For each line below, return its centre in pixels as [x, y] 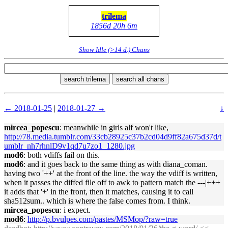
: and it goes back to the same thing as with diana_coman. [116, 164]
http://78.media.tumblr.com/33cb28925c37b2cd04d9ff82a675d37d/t [113, 137]
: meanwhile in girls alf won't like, [114, 127]
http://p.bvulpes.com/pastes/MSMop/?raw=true [103, 219]
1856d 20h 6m [114, 26]
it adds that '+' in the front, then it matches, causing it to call [99, 192]
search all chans [140, 79]
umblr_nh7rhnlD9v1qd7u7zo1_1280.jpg [69, 146]
